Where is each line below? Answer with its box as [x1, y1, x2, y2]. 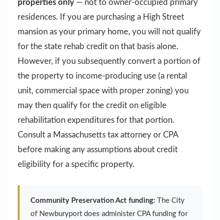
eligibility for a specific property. [18, 160, 135, 169]
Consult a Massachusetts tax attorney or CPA [18, 131, 178, 139]
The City [155, 196, 185, 204]
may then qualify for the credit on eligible [18, 101, 166, 110]
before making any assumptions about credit [18, 145, 178, 154]
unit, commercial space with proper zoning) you [18, 86, 189, 95]
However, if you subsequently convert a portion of [18, 57, 200, 66]
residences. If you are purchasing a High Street [18, 13, 184, 22]
